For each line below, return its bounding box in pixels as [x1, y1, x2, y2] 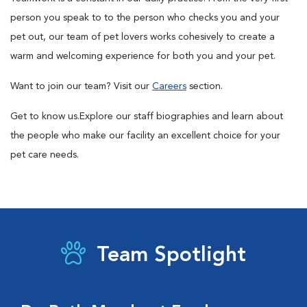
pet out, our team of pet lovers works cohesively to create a [10, 32, 275, 42]
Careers [152, 82, 186, 91]
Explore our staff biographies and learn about [79, 112, 283, 121]
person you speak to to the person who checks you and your [10, 13, 280, 23]
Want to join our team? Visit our [10, 82, 152, 91]
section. [186, 82, 223, 91]
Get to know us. [10, 112, 79, 121]
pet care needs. [10, 150, 79, 160]
